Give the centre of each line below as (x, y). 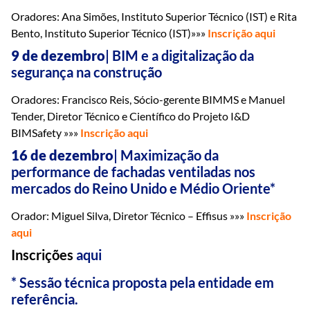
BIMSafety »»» (46, 132)
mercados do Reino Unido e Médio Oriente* (143, 188)
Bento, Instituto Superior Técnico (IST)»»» (109, 33)
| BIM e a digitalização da (180, 55)
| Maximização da (166, 155)
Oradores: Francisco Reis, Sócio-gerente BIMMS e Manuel (148, 99)
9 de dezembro (58, 55)
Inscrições (44, 254)
